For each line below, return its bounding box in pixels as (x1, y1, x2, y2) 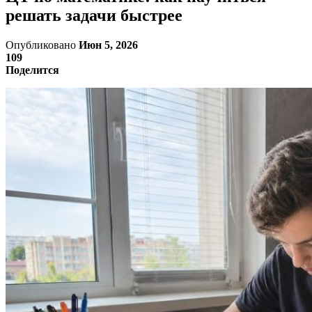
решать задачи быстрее (6, 6, 182, 24)
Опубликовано (6, 38, 79, 51)
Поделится (6, 63, 59, 76)
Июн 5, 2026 (79, 38, 138, 51)
